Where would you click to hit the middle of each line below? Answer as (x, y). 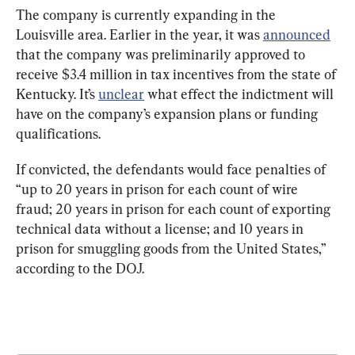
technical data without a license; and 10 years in (161, 229)
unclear (121, 94)
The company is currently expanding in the (147, 15)
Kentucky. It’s (57, 94)
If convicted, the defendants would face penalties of (172, 170)
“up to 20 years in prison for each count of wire (158, 189)
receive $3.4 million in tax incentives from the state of (177, 74)
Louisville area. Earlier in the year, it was (139, 35)
